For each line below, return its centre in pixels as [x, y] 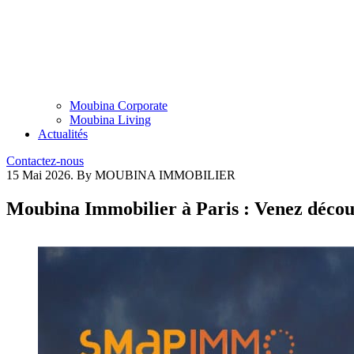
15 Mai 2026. [40, 175]
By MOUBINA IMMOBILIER [156, 175]
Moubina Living [110, 120]
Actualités [63, 134]
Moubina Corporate [119, 106]
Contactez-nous [45, 161]
